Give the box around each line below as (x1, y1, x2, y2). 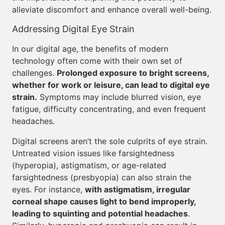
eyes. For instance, (12, 184, 85, 194)
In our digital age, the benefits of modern (12, 44, 168, 54)
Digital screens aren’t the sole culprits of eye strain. (12, 136, 207, 146)
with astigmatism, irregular (85, 184, 190, 194)
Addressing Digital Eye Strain (12, 24, 135, 34)
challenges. (12, 68, 57, 78)
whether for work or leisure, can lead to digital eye (12, 80, 210, 90)
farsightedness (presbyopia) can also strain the (12, 172, 191, 182)
